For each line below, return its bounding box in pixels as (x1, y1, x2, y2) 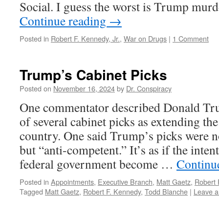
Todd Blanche (145, 186, 188, 197)
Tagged (20, 186, 43, 197)
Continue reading (20, 12, 109, 29)
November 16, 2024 (53, 83, 115, 93)
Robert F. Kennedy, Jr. (51, 33, 120, 44)
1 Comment (173, 33, 209, 44)
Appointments (51, 176, 94, 187)
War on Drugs (124, 33, 167, 44)
